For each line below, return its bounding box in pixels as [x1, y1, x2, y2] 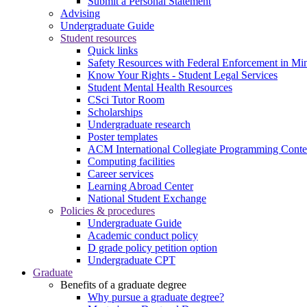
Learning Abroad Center [88, 180, 193, 192]
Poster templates [88, 131, 158, 143]
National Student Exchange [88, 193, 206, 204]
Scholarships [88, 106, 143, 118]
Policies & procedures [60, 205, 155, 217]
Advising [60, 8, 100, 19]
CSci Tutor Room [88, 94, 164, 106]
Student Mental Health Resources [88, 82, 232, 93]
